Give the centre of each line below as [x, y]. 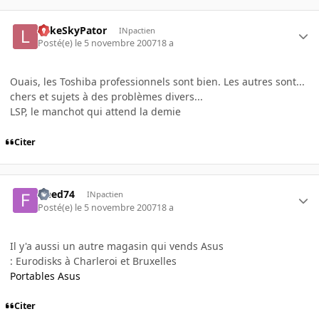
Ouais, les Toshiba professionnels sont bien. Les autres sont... [157, 81]
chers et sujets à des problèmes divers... [106, 96]
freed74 [57, 194]
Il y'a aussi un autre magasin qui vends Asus [117, 246]
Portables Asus [45, 276]
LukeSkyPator [73, 30]
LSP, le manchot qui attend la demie [95, 111]
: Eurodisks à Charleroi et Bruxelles [93, 261]
